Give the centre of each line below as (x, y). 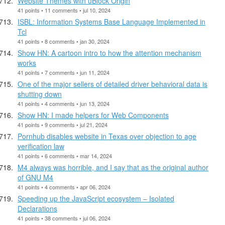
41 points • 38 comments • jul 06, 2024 (64, 218)
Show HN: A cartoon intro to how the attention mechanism (109, 52)
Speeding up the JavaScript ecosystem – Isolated (96, 198)
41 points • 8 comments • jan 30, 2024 (64, 41)
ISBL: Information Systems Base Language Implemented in (111, 21)
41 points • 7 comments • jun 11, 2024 (64, 72)
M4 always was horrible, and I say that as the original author (113, 167)
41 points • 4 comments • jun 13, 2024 (64, 103)
